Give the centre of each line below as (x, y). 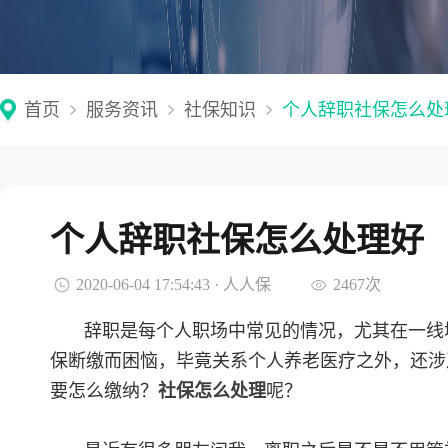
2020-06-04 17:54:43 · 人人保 (173, 284)
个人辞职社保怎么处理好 (237, 240)
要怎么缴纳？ (104, 391)
